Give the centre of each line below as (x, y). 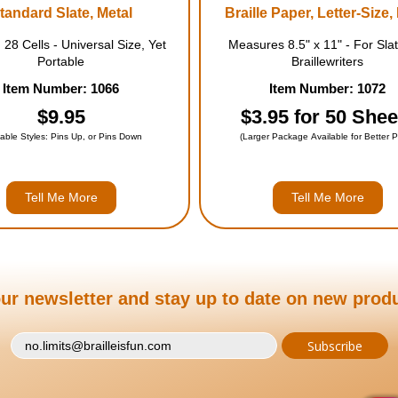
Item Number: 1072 (328, 88)
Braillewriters (328, 61)
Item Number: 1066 (61, 88)
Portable (61, 61)
